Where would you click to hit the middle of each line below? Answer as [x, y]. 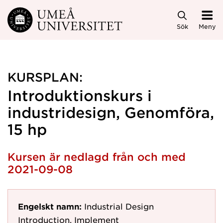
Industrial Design [119, 206]
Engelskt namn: [50, 206]
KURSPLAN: [45, 77]
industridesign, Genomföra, [111, 112]
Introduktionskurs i [80, 95]
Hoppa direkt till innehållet [64, 16]
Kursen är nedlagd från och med [97, 157]
